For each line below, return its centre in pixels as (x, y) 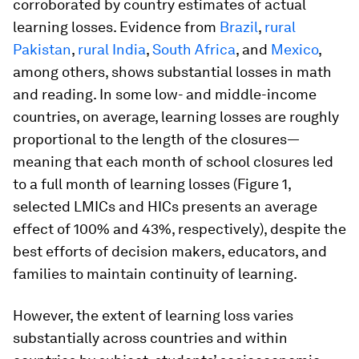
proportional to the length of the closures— (156, 139)
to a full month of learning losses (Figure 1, (152, 184)
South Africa (194, 49)
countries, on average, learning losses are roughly (176, 117)
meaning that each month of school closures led (173, 161)
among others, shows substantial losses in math (172, 72)
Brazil (239, 27)
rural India (112, 49)
